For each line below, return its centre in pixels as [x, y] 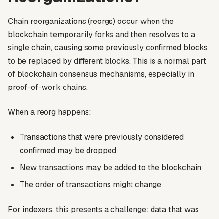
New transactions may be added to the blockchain [110, 168]
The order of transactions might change [90, 185]
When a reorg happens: [50, 112]
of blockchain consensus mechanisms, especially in [101, 74]
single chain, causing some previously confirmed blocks [108, 48]
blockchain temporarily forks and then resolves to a [101, 35]
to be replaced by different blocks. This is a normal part [107, 61]
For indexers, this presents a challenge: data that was [103, 210]
